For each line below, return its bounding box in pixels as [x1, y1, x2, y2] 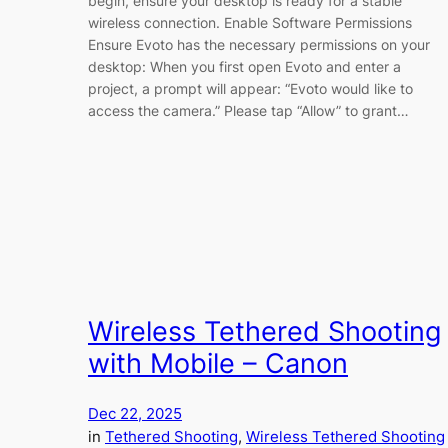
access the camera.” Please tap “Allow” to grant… [88, 101, 409, 119]
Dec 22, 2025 [88, 404, 182, 424]
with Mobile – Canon [88, 347, 348, 381]
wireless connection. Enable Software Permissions [88, 13, 412, 31]
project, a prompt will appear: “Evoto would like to [88, 79, 413, 97]
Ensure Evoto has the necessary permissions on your [88, 35, 430, 53]
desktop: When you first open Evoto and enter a [88, 57, 401, 75]
